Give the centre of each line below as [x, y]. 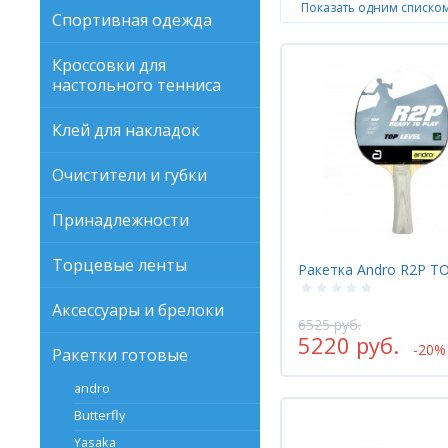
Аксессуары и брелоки [138, 310]
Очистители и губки [129, 175]
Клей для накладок [126, 130]
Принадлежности [120, 220]
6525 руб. [329, 324]
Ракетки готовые [120, 355]
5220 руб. [348, 344]
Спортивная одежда [132, 20]
